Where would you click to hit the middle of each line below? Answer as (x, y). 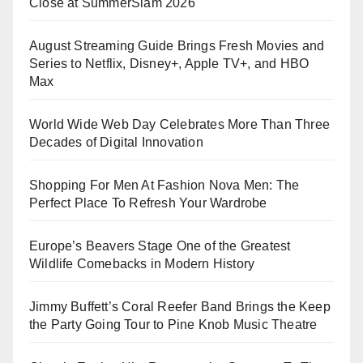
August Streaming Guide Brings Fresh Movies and (177, 45)
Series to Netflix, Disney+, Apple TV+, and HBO (169, 63)
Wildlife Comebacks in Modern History (142, 263)
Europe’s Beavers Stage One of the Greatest (160, 246)
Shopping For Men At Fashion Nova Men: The (164, 185)
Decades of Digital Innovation (116, 142)
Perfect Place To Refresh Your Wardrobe (148, 203)
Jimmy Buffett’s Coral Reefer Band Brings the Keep (180, 306)
